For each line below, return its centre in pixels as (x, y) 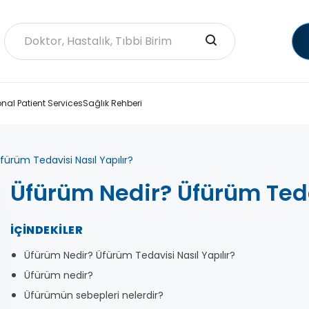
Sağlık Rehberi (112, 103)
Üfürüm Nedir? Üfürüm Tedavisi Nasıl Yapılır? (130, 255)
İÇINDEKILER (47, 230)
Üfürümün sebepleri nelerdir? (94, 295)
